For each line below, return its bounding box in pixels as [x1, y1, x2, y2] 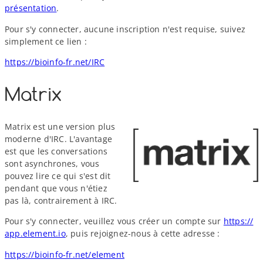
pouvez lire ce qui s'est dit [5, 170, 111, 181]
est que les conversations [5, 145, 107, 157]
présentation [5, 2, 57, 14]
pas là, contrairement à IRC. [5, 194, 117, 206]
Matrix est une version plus [5, 120, 116, 132]
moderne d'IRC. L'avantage [5, 133, 112, 144]
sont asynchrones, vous [5, 157, 100, 169]
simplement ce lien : [5, 35, 87, 47]
